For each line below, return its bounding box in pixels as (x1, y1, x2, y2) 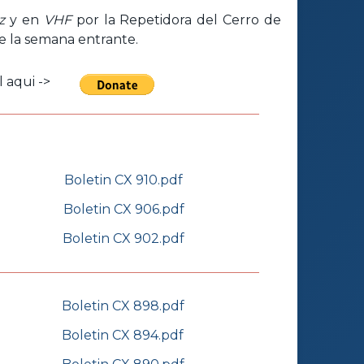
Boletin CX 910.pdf (64, 172, 183, 188)
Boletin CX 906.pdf (63, 201, 184, 218)
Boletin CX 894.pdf (62, 327, 184, 344)
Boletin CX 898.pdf (61, 298, 184, 314)
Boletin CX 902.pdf (63, 231, 184, 247)
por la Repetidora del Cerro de (71, 11, 282, 28)
